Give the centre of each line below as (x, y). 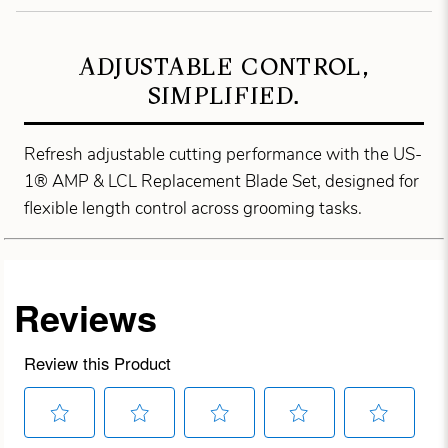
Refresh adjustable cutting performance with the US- (223, 154)
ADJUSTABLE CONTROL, (224, 67)
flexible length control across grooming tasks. (193, 208)
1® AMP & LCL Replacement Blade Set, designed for (222, 181)
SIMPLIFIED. (224, 96)
